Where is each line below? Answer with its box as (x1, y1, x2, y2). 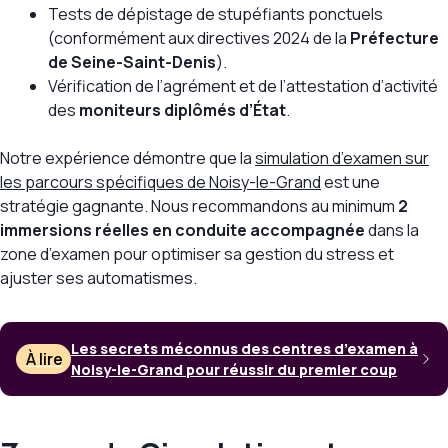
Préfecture (350, 27, 439, 50)
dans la (365, 219, 419, 242)
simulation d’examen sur (255, 147, 429, 170)
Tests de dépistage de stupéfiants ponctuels (48, 3, 383, 26)
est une (321, 171, 380, 194)
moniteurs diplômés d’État (79, 99, 286, 122)
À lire (26, 348, 64, 371)
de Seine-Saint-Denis (48, 51, 216, 74)
